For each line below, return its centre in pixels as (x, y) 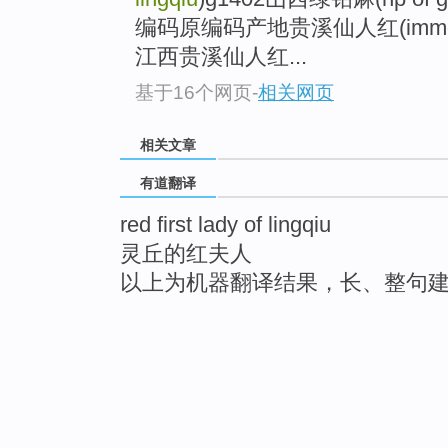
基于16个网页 (193, 92)
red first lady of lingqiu (225, 225)
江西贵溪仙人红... (221, 57)
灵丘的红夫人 (186, 254)
